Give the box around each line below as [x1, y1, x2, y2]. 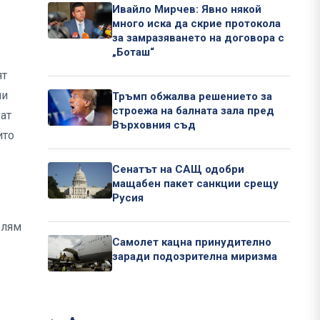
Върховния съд [112, 119, 196, 132]
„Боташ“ [112, 46, 154, 59]
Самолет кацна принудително [112, 236, 271, 249]
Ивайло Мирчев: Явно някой [112, 3, 261, 16]
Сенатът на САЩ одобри [112, 163, 244, 176]
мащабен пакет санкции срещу [112, 177, 279, 191]
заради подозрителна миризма [112, 250, 277, 264]
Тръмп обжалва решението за [112, 90, 272, 104]
